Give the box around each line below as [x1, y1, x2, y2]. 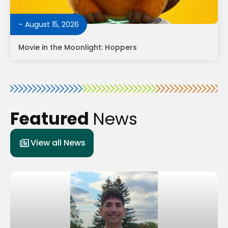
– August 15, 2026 [18, 19, 79, 30]
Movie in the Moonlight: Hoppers [18, 42, 137, 53]
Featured [10, 107, 93, 131]
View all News [31, 137, 85, 149]
